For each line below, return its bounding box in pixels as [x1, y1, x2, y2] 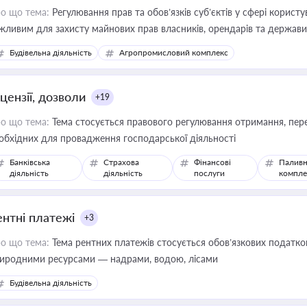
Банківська [10, 157, 50, 167]
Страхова [103, 157, 140, 167]
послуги [194, 168, 225, 178]
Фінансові [194, 157, 232, 167]
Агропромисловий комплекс [119, 47, 228, 58]
